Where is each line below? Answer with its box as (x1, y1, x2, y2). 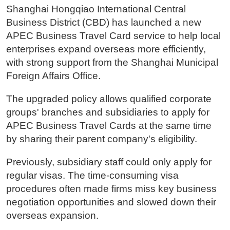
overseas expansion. (6, 209, 99, 221)
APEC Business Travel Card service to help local (6, 30, 221, 41)
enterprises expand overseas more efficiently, (6, 43, 206, 54)
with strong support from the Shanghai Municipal (6, 56, 218, 68)
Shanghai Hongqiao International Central (6, 3, 186, 14)
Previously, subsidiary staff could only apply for (6, 156, 212, 167)
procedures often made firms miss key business (6, 183, 217, 194)
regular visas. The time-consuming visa (6, 169, 179, 181)
